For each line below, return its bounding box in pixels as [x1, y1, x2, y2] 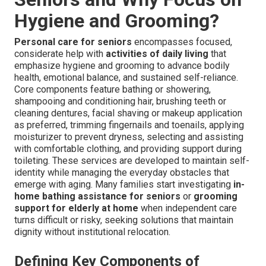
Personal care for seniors [14, 36, 132, 48]
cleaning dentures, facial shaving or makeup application [14, 107, 242, 119]
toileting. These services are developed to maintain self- [14, 155, 249, 167]
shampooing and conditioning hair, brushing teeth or [14, 96, 226, 107]
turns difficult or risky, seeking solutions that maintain [14, 214, 233, 226]
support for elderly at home [14, 202, 138, 214]
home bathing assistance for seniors [14, 191, 180, 202]
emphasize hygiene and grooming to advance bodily [14, 60, 230, 72]
